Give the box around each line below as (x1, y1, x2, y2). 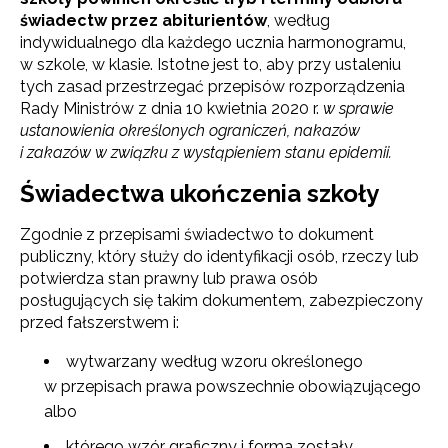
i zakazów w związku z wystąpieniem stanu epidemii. (20, 142, 392, 162)
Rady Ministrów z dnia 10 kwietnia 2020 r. (20, 98, 323, 118)
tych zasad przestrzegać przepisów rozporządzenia (20, 76, 405, 96)
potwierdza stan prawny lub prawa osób (20, 268, 318, 288)
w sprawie (323, 98, 394, 118)
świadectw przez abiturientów (20, 10, 267, 30)
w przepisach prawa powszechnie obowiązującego (44, 376, 421, 396)
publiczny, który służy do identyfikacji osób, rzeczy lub (20, 246, 419, 266)
